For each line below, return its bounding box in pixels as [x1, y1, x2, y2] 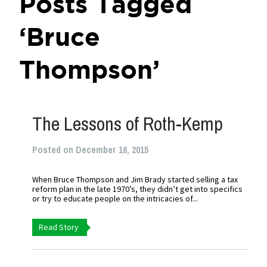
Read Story [39, 222, 79, 232]
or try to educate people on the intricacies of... [32, 193, 198, 204]
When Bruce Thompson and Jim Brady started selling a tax [32, 174, 238, 185]
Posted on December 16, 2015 [32, 143, 149, 156]
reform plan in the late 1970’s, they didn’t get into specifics [32, 184, 243, 194]
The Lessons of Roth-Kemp [32, 111, 223, 136]
